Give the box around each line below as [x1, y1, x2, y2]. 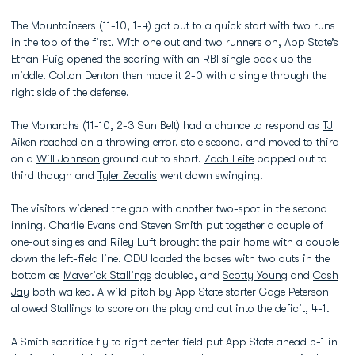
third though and [11, 168, 97, 181]
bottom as [11, 268, 63, 281]
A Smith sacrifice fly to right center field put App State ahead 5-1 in [11, 334, 338, 348]
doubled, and [151, 268, 223, 281]
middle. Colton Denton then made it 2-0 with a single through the [11, 68, 326, 82]
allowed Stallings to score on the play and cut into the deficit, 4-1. [11, 301, 330, 315]
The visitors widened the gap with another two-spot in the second [11, 201, 327, 215]
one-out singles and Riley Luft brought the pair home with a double [11, 235, 339, 248]
